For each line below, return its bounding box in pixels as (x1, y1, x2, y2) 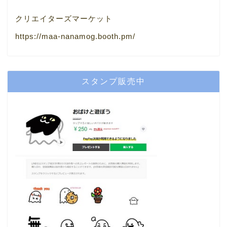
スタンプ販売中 (82, 76, 145, 87)
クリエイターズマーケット (15, 14, 112, 23)
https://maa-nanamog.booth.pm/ (15, 32, 135, 41)
